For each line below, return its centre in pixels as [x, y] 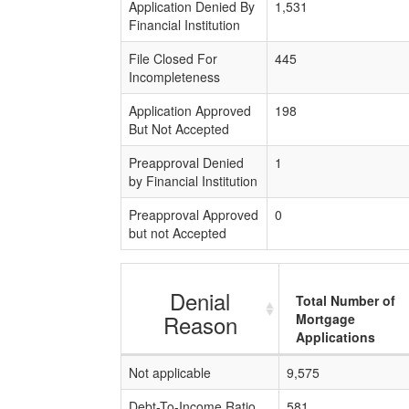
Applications [336, 337]
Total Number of [346, 300]
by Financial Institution [193, 181]
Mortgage [325, 319]
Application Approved [190, 110]
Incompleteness [174, 77]
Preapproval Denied [186, 163]
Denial [200, 301]
